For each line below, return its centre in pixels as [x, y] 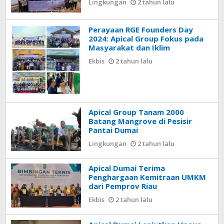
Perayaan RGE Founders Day [141, 29]
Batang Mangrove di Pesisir [140, 121]
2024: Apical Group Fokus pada [146, 38]
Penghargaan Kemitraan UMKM [147, 177]
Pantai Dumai [113, 130]
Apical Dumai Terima [127, 168]
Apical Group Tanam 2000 [136, 112]
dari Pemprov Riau [123, 186]
